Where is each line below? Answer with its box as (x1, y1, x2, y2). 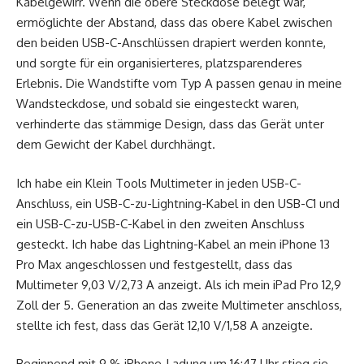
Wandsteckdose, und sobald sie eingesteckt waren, (16, 96, 299, 112)
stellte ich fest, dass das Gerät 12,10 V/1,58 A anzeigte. (16, 317, 313, 333)
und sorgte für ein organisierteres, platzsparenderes (16, 55, 302, 71)
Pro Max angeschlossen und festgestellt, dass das (16, 256, 292, 272)
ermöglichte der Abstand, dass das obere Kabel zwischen (16, 15, 332, 31)
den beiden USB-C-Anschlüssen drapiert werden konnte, (16, 35, 326, 51)
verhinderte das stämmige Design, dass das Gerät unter (16, 116, 324, 132)
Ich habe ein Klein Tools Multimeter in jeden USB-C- (16, 175, 301, 191)
